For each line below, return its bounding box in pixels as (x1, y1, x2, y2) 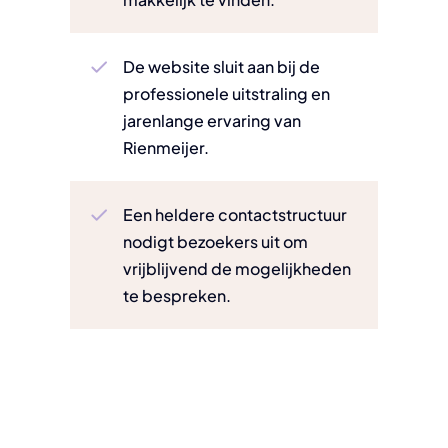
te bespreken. (123, 285, 232, 307)
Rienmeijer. (123, 137, 210, 159)
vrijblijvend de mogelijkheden (123, 258, 352, 280)
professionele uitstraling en (123, 83, 331, 105)
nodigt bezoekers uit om (123, 231, 309, 253)
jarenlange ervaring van (123, 110, 302, 132)
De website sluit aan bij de (123, 56, 321, 78)
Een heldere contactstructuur (123, 204, 348, 226)
